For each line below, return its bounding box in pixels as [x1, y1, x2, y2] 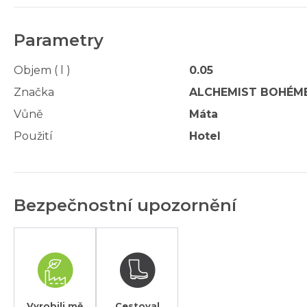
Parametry [14, 29, 103, 50]
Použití [14, 129, 53, 143]
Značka [14, 85, 54, 99]
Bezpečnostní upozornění [14, 195, 236, 215]
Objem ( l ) [14, 63, 71, 77]
